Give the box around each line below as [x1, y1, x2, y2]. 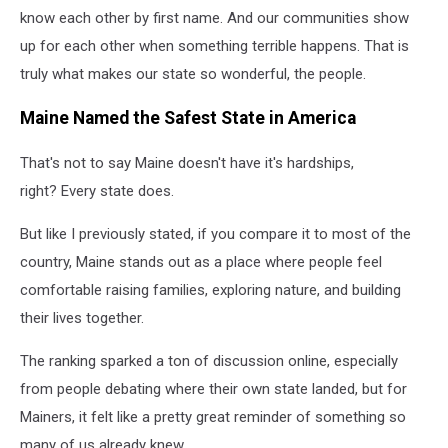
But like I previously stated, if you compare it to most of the [20, 224, 411, 243]
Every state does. [57, 181, 174, 200]
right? [20, 181, 57, 200]
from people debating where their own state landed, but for [20, 379, 407, 398]
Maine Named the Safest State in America [20, 108, 356, 129]
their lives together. [20, 308, 148, 327]
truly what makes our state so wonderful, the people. [20, 64, 370, 83]
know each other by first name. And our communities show [20, 8, 409, 27]
